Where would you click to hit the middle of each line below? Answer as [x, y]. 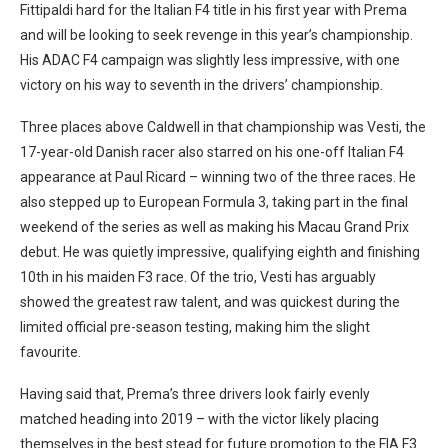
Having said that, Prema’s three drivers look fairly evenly [195, 393]
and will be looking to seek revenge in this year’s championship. [216, 34]
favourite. [50, 351]
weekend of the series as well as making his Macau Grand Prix [214, 226]
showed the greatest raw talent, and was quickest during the [210, 301]
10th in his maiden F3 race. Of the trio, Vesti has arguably [198, 276]
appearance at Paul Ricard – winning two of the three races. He [218, 176]
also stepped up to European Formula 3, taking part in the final [214, 201]
